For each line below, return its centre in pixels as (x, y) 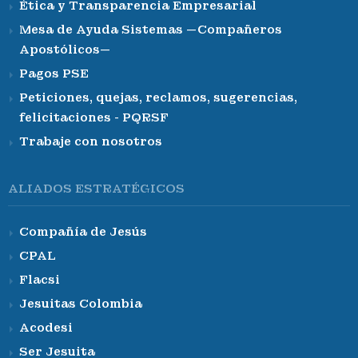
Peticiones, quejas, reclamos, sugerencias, (158, 98)
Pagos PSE (54, 74)
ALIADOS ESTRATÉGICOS (96, 189)
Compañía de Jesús (83, 232)
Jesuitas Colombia (81, 304)
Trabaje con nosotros (91, 142)
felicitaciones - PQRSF (94, 118)
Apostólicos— (65, 50)
